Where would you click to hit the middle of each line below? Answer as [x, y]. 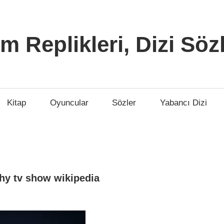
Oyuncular [69, 103]
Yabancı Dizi [184, 103]
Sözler [124, 103]
